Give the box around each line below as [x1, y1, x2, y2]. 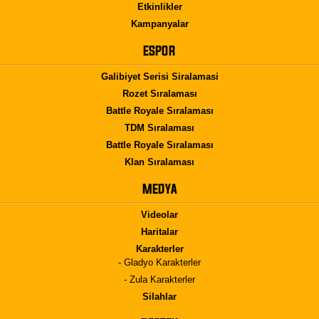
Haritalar [141, 226, 178, 237]
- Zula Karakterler [124, 274, 195, 285]
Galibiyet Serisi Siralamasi [100, 71, 219, 82]
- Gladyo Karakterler [118, 257, 201, 268]
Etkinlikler [137, 1, 182, 12]
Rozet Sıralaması [122, 88, 197, 99]
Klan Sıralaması [125, 157, 194, 167]
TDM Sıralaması [125, 122, 194, 133]
